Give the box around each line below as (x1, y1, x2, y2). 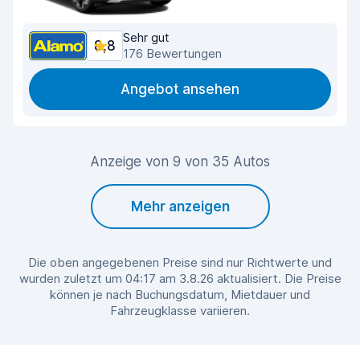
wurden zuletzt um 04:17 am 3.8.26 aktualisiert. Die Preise (18, 271, 342, 286)
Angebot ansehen (121, 81, 239, 97)
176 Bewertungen (123, 46, 222, 61)
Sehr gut (123, 30, 170, 45)
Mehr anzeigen (130, 198, 230, 215)
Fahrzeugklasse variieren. (110, 303, 250, 318)
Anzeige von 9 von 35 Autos (90, 153, 270, 170)
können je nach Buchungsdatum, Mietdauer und (50, 287, 310, 302)
